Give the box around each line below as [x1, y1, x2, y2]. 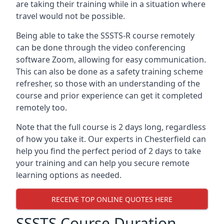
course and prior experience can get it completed [16, 90, 202, 101]
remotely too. [16, 102, 67, 113]
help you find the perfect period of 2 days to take [16, 145, 201, 156]
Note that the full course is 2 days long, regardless [16, 121, 206, 132]
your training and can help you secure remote [16, 157, 189, 168]
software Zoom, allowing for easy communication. [16, 54, 206, 65]
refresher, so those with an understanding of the [16, 78, 200, 89]
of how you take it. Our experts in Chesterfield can [16, 133, 206, 144]
